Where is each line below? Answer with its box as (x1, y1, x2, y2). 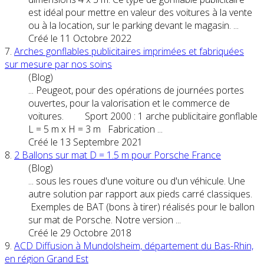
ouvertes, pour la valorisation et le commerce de (28, 96, 230, 110)
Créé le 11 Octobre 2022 (28, 31, 131, 45)
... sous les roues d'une (28, 174, 126, 187)
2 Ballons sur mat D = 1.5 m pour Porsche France (14, 148, 221, 161)
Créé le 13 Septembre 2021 (28, 135, 143, 148)
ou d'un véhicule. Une (154, 174, 245, 187)
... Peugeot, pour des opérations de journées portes (28, 83, 244, 97)
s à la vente (205, 5, 252, 19)
